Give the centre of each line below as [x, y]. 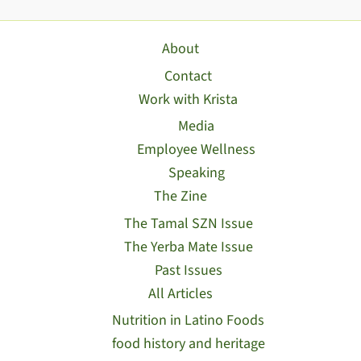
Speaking [196, 173]
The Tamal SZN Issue [188, 223]
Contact [189, 76]
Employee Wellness [197, 149]
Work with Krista [189, 99]
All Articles [180, 293]
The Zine [180, 196]
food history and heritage [188, 344]
